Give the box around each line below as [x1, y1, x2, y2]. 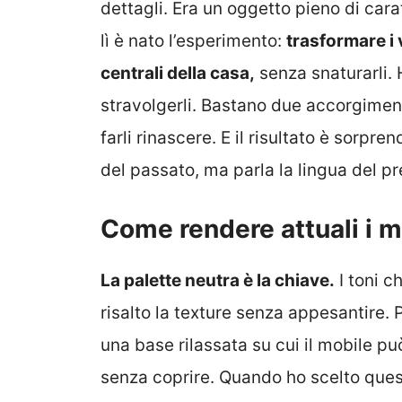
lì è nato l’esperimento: [100, 30, 286, 51]
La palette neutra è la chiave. [100, 270, 335, 292]
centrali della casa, [100, 62, 255, 83]
